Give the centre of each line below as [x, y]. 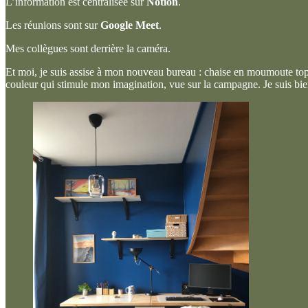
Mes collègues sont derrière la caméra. [88, 49]
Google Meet [130, 25]
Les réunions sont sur [53, 25]
